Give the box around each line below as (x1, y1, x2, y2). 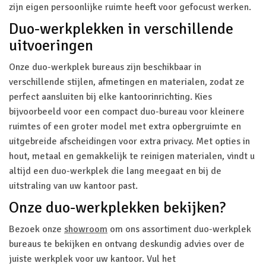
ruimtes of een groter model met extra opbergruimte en (9, 121, 241, 132)
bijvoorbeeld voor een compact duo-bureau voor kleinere (9, 106, 245, 118)
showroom (64, 223, 107, 235)
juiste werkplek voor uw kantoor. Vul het (9, 253, 176, 265)
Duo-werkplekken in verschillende (9, 20, 233, 39)
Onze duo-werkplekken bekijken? (9, 198, 229, 217)
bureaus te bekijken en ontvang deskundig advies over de (9, 238, 245, 250)
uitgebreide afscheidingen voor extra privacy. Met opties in (9, 135, 250, 147)
